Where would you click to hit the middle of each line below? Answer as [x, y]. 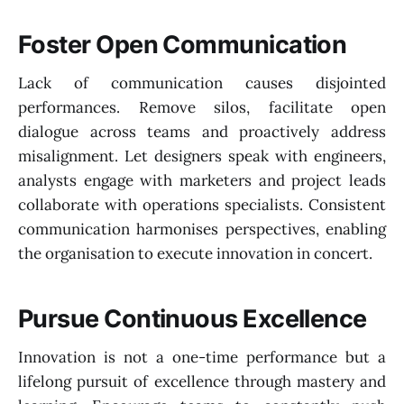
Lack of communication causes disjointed [202, 83]
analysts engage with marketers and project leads [202, 180]
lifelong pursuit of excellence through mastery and [202, 381]
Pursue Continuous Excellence [193, 319]
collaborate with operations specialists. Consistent [202, 204]
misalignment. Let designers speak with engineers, [202, 156]
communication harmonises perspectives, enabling [202, 229]
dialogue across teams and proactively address [202, 131]
